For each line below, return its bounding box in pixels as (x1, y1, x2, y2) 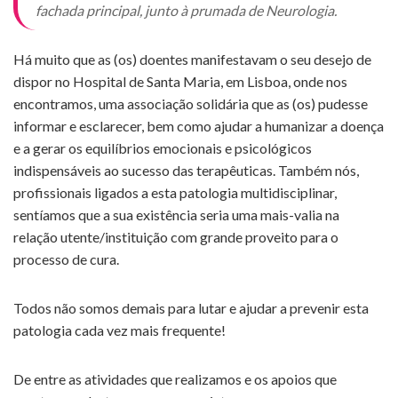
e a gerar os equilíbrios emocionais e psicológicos (13, 139, 312, 157)
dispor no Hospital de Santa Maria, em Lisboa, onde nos (13, 73, 347, 91)
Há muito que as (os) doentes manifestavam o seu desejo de (13, 51, 371, 68)
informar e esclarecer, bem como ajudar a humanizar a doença (13, 117, 384, 135)
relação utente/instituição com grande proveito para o (13, 228, 338, 246)
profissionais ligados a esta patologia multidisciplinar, (13, 184, 337, 202)
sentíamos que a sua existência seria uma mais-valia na (13, 206, 339, 224)
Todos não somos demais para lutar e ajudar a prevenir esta (13, 299, 369, 317)
